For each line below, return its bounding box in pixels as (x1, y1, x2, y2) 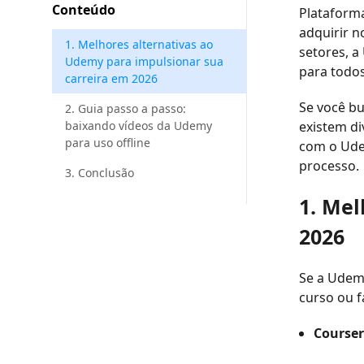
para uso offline (65, 135, 150, 150)
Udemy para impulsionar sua (65, 54, 223, 69)
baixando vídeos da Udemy (65, 118, 212, 133)
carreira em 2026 (65, 71, 158, 86)
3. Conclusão (65, 165, 134, 180)
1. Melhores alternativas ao (65, 37, 213, 52)
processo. (299, 157, 359, 175)
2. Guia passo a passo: (65, 101, 186, 116)
